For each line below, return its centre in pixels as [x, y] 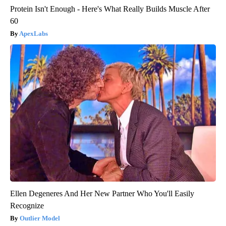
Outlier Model [40, 218]
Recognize [27, 206]
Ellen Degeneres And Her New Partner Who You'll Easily [102, 194]
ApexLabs [34, 34]
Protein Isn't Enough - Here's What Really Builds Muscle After [110, 9]
